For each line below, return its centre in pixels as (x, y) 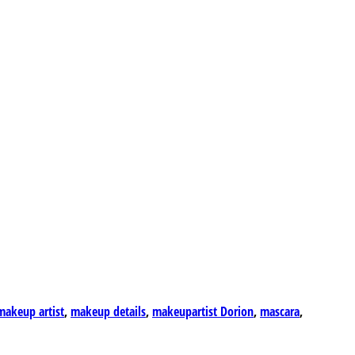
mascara (280, 311)
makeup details (108, 311)
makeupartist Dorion (203, 311)
